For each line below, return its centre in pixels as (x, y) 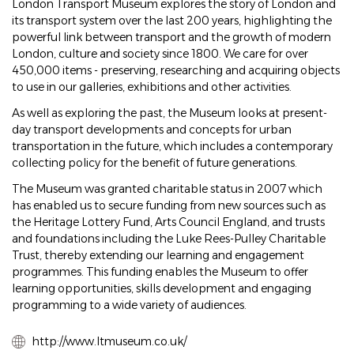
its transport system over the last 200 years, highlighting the (172, 21)
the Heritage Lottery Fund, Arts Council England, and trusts (168, 222)
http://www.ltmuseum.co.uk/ (109, 341)
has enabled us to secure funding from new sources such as (169, 205)
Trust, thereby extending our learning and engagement (158, 255)
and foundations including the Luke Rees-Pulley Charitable (169, 239)
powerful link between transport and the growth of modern (171, 37)
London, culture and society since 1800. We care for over (160, 54)
